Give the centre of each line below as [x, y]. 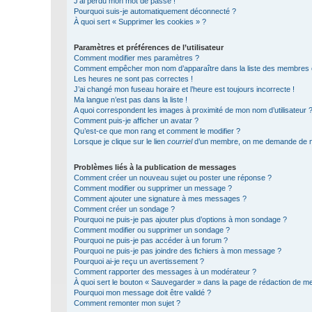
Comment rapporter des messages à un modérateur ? [165, 272]
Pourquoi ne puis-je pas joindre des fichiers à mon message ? [178, 251]
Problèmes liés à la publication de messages [155, 167]
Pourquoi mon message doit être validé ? [142, 292]
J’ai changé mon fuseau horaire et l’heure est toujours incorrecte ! [184, 89]
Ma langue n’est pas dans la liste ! [131, 100]
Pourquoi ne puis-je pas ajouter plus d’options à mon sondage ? [180, 219]
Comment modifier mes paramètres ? [136, 58]
